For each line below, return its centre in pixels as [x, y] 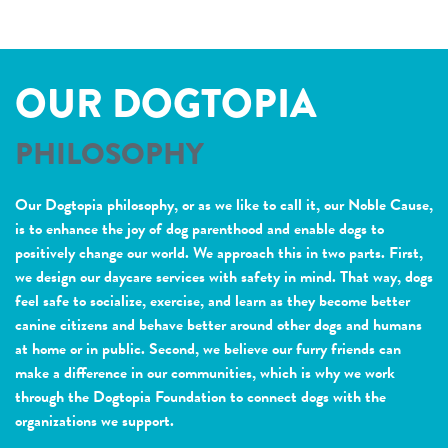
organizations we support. [94, 421]
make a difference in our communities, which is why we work [205, 373]
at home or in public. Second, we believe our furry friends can [208, 349]
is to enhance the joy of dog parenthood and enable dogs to [199, 229]
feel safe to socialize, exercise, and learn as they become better [212, 301]
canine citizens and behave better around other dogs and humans [218, 325]
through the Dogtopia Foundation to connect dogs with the [200, 397]
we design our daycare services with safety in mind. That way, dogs [224, 277]
